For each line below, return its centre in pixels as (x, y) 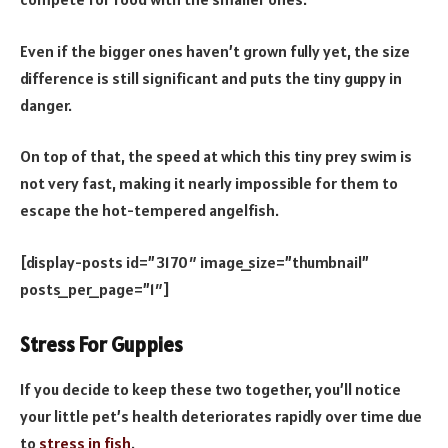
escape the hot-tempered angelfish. (149, 210)
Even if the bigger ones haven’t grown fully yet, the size (215, 50)
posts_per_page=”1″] (95, 288)
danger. (46, 104)
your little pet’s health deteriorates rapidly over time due (221, 415)
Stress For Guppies (101, 345)
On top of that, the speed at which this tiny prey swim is (216, 156)
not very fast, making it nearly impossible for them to (209, 183)
